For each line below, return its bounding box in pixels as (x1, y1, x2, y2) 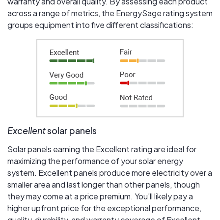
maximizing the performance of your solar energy (7, 156, 183, 166)
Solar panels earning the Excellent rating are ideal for (7, 144, 196, 155)
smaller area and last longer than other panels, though (7, 179, 200, 190)
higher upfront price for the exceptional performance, (7, 203, 201, 214)
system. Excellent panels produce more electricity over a (7, 167, 212, 178)
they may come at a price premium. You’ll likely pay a (7, 191, 193, 202)
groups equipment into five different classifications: (7, 20, 193, 30)
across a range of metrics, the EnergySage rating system (7, 8, 213, 19)
